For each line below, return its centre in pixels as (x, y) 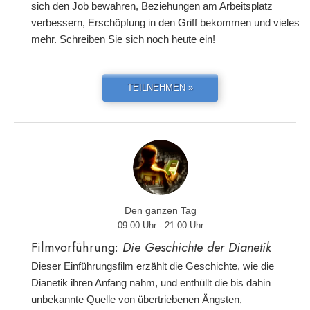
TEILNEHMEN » (160, 88)
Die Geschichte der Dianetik (197, 247)
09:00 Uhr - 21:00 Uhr (160, 225)
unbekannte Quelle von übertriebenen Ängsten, (137, 299)
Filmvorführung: (77, 247)
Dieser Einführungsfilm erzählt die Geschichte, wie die (153, 266)
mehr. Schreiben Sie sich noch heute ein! (123, 39)
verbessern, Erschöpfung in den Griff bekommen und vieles (165, 22)
